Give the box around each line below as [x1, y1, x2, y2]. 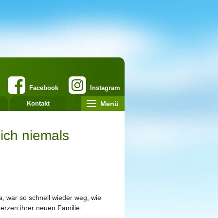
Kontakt [26, 100, 50, 107]
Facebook [29, 84, 58, 91]
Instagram [90, 84, 120, 91]
